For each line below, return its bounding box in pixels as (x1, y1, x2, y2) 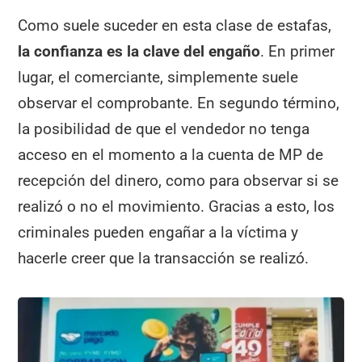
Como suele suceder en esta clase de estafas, (18, 15, 332, 35)
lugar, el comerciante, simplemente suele (18, 67, 299, 86)
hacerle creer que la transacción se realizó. (18, 248, 309, 267)
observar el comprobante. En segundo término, (18, 93, 340, 112)
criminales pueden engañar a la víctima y (18, 222, 299, 242)
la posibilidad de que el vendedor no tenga (18, 119, 310, 138)
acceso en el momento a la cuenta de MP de (18, 145, 324, 164)
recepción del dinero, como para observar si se (18, 170, 339, 190)
